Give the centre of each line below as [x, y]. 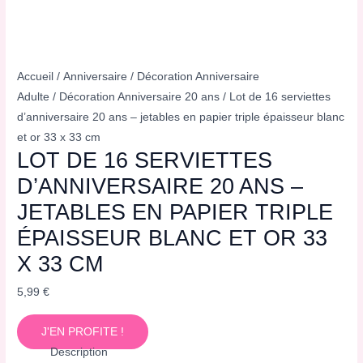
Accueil [36, 77]
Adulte [34, 97]
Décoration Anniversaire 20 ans [140, 97]
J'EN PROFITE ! [83, 331]
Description [79, 352]
